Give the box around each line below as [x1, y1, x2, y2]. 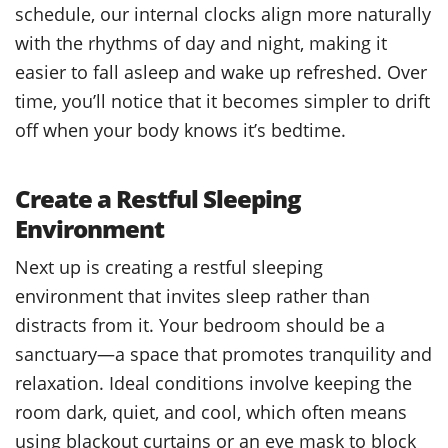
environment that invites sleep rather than [15, 282, 370, 308]
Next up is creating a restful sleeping [15, 253, 323, 279]
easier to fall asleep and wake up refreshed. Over [15, 58, 427, 84]
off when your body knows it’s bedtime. [15, 116, 346, 142]
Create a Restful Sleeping [15, 181, 301, 215]
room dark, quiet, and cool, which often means [15, 398, 407, 424]
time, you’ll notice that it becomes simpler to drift [15, 87, 430, 113]
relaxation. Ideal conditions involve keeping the [15, 369, 412, 395]
